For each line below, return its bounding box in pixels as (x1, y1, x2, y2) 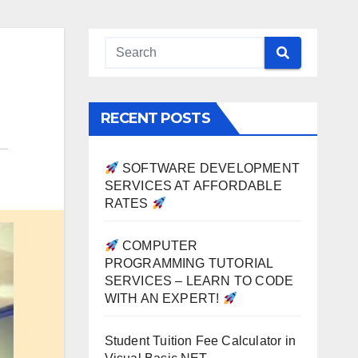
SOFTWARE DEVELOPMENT (118, 161, 300, 175)
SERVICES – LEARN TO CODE (104, 274, 294, 288)
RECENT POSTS (100, 109, 210, 127)
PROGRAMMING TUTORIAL (104, 257, 273, 270)
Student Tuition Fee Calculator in (104, 334, 296, 348)
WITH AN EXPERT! (104, 292, 223, 305)
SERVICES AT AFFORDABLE (104, 179, 282, 193)
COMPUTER (118, 239, 198, 253)
